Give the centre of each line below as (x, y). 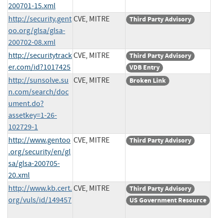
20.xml (19, 175)
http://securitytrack (40, 55)
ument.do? (26, 103)
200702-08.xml (32, 42)
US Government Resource (168, 200)
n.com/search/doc (38, 92)
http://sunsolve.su (38, 80)
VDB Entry (145, 67)
